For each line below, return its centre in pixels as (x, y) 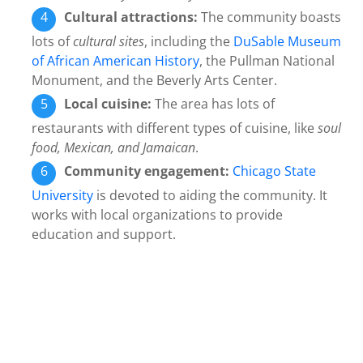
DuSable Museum (288, 42)
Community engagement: (147, 171)
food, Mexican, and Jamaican (114, 148)
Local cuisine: (108, 104)
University (63, 196)
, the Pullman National (267, 61)
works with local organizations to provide (158, 215)
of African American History (116, 61)
